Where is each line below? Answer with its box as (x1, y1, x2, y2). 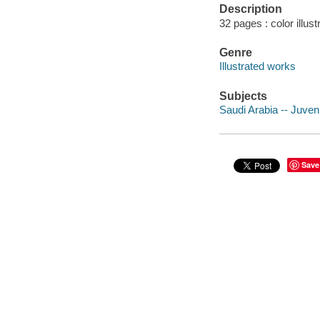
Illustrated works (219, 60, 296, 73)
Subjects (219, 89, 267, 102)
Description (219, 3, 282, 16)
